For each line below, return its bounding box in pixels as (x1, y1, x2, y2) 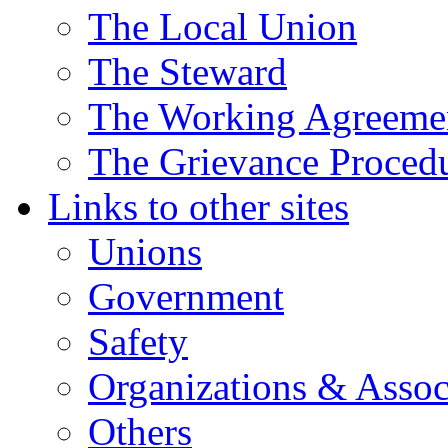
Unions (88, 230, 202, 273)
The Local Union (88, 5, 357, 48)
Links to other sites (48, 185, 349, 228)
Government (88, 275, 284, 318)
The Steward (88, 50, 287, 93)
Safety (88, 320, 188, 363)
